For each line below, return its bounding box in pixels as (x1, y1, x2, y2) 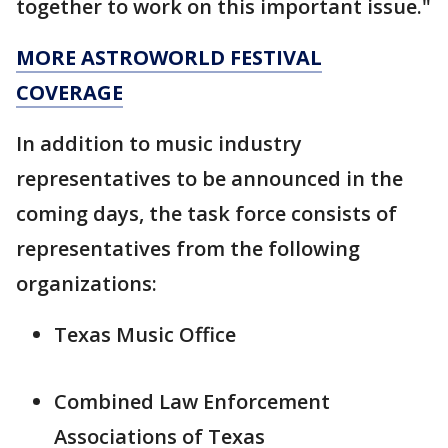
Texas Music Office (54, 321, 236, 349)
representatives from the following (16, 235, 360, 263)
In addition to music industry (16, 130, 302, 158)
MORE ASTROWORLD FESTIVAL (16, 44, 322, 72)
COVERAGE (16, 79, 123, 107)
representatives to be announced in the (16, 165, 403, 193)
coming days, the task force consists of (16, 200, 397, 228)
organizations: (16, 270, 157, 298)
